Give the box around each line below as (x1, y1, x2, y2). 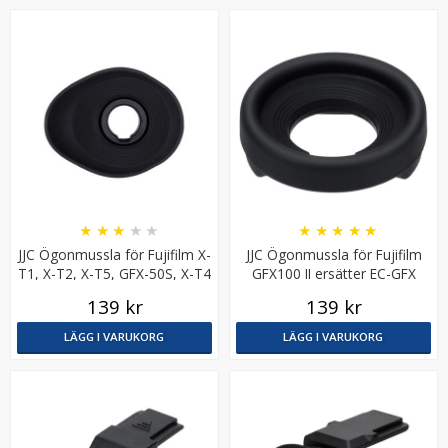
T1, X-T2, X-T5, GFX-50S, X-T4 (18, 264, 211, 283)
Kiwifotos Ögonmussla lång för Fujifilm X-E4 (46, 190, 402, 213)
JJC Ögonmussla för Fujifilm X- (18, 245, 211, 264)
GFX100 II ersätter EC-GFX (251, 264, 416, 283)
